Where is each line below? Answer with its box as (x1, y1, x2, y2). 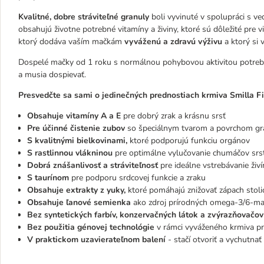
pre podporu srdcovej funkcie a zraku (69, 172, 206, 183)
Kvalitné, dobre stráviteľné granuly (18, 11, 149, 22)
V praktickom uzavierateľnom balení (27, 234, 168, 245)
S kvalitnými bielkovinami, (27, 135, 127, 146)
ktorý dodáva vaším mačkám (18, 36, 124, 47)
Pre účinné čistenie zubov (27, 123, 127, 134)
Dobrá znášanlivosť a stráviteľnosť (27, 160, 158, 171)
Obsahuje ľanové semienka (27, 197, 133, 208)
